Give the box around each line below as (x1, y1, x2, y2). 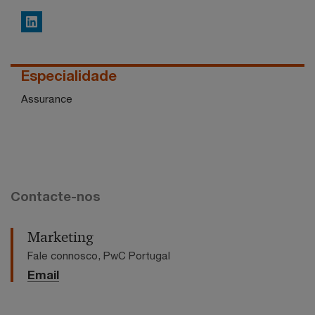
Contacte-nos (11, 188, 101, 204)
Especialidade (21, 67, 117, 84)
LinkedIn (25, 17, 65, 30)
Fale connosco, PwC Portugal (27, 249, 170, 262)
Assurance (21, 92, 72, 105)
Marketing (27, 228, 94, 246)
